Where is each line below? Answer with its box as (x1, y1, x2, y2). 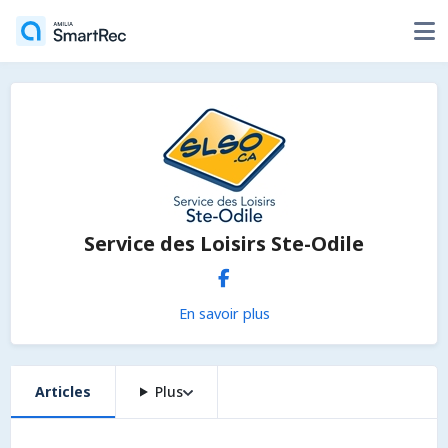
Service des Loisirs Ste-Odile (84, 230, 364, 257)
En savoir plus (178, 303, 270, 323)
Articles (35, 382, 91, 401)
